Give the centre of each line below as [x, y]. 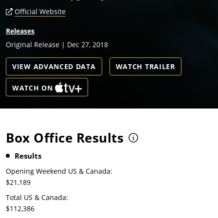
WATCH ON [33, 88]
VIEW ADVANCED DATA [54, 67]
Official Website [40, 12]
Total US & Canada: [37, 198]
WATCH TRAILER [145, 67]
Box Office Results [65, 138]
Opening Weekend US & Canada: [59, 171]
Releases [20, 31]
